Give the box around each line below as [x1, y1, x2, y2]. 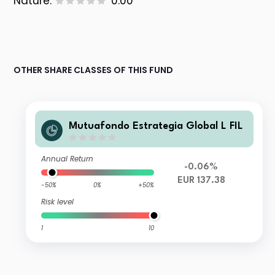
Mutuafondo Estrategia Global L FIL [69, 120, 244, 131]
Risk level [41, 196, 74, 207]
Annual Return [41, 153, 94, 165]
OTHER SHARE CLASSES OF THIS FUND [14, 64, 174, 77]
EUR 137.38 [177, 176, 225, 186]
